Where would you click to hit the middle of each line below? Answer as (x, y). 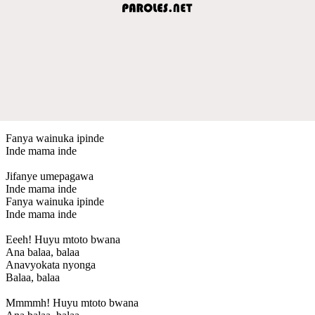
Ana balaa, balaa (44, 252)
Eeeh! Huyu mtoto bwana (63, 239)
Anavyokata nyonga (51, 264)
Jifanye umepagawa (50, 176)
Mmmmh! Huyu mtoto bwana (72, 302)
